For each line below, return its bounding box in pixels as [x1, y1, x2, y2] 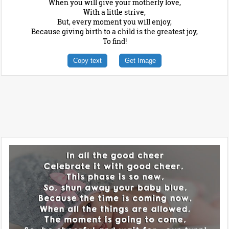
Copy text [73, 56, 102, 64]
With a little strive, [83, 7, 146, 17]
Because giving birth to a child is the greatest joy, [31, 26, 198, 36]
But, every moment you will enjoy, [57, 16, 172, 27]
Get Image [125, 56, 156, 64]
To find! [102, 36, 127, 46]
